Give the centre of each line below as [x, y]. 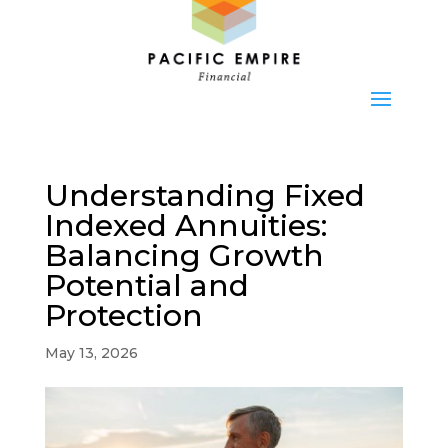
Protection [123, 316]
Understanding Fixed [204, 196]
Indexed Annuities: [185, 226]
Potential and [146, 286]
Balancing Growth [184, 256]
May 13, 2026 [91, 353]
